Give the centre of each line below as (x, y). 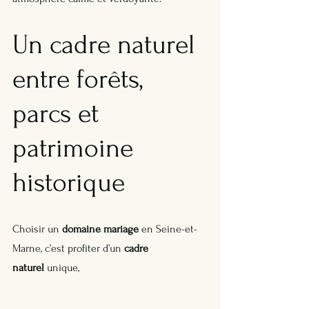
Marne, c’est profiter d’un (68, 249)
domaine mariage (100, 229)
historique (69, 183)
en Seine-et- (168, 229)
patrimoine (76, 149)
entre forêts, (81, 80)
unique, (63, 268)
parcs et (59, 114)
